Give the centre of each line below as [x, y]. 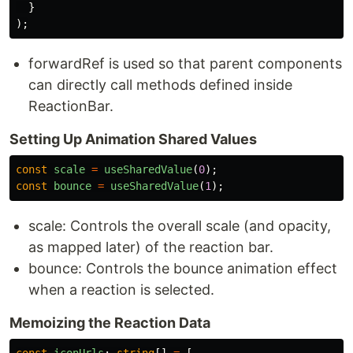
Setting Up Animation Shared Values [133, 139]
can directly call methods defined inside [160, 85]
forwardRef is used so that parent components [185, 64]
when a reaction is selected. [121, 290]
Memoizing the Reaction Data [110, 323]
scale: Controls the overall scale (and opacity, [180, 226]
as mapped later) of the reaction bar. [151, 247]
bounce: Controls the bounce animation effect [183, 269]
